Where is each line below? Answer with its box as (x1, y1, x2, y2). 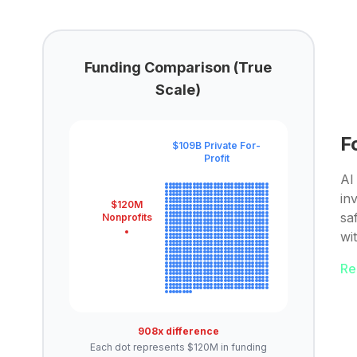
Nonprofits (101, 211, 152, 224)
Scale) (155, 80, 202, 98)
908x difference (137, 324, 219, 337)
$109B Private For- (172, 139, 261, 151)
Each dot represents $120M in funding (89, 340, 267, 353)
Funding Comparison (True (84, 58, 273, 76)
